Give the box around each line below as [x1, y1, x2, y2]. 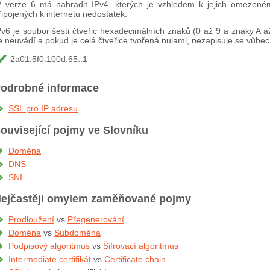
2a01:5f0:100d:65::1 [10, 54, 87, 64]
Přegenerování [67, 215, 124, 224]
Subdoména [54, 228, 101, 237]
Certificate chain [104, 254, 166, 264]
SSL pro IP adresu [8, 104, 78, 113]
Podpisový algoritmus [8, 241, 90, 251]
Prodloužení [8, 215, 54, 224]
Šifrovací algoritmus [103, 241, 178, 251]
